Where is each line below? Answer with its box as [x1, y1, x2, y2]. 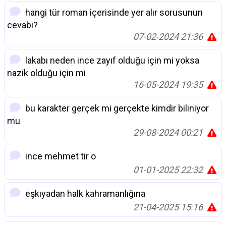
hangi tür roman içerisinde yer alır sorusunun [23, 7, 203, 18]
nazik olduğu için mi [7, 68, 86, 79]
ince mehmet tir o [23, 151, 96, 162]
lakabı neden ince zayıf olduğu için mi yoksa [23, 55, 199, 66]
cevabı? [7, 20, 38, 31]
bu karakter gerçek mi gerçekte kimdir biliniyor [23, 103, 209, 114]
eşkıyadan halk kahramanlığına [23, 188, 145, 199]
